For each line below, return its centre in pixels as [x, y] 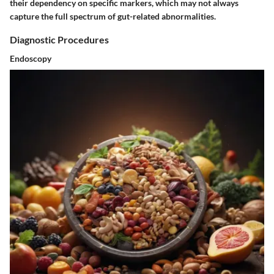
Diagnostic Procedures [59, 39]
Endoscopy [31, 58]
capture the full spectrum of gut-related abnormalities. [113, 16]
